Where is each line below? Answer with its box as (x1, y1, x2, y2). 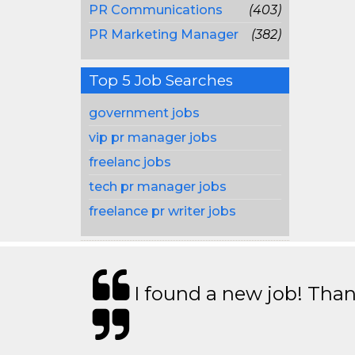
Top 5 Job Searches (89, 71, 233, 90)
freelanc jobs (89, 155, 171, 170)
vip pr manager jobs (89, 130, 217, 145)
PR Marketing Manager (89, 27, 239, 42)
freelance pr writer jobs (89, 204, 236, 219)
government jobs (89, 105, 200, 120)
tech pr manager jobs (89, 179, 227, 194)
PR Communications (89, 2, 223, 17)
